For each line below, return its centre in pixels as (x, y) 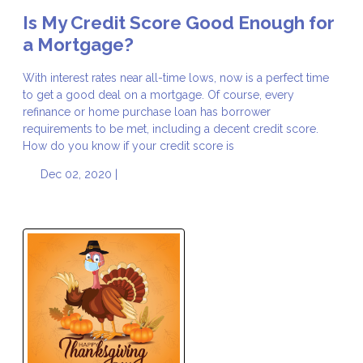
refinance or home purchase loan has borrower (147, 112)
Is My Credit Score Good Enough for (179, 23)
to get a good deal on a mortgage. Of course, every (158, 95)
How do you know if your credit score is (128, 146)
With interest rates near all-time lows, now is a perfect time (176, 78)
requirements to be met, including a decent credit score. (171, 129)
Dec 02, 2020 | (77, 175)
